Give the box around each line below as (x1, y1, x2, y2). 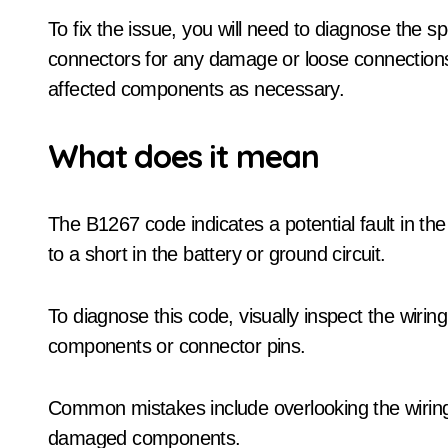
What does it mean (48, 136, 319, 176)
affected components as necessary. (48, 78, 345, 100)
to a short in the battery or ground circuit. (48, 243, 386, 265)
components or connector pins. (48, 335, 306, 357)
